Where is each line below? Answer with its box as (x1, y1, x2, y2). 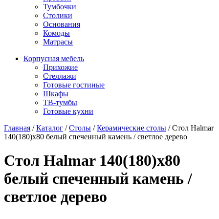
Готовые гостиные (43, 80, 105, 89)
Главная (4, 123, 30, 132)
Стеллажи (43, 71, 76, 80)
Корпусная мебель (23, 54, 84, 63)
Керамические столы (97, 123, 166, 132)
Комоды (43, 28, 70, 37)
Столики (43, 11, 72, 20)
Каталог (36, 123, 63, 132)
